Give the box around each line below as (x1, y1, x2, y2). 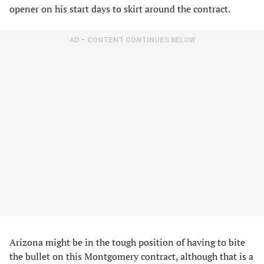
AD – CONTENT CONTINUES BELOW (69, 36, 195, 44)
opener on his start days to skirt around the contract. (9, 2, 230, 15)
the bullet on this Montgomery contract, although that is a (9, 250, 253, 263)
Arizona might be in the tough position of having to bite (9, 236, 245, 249)
